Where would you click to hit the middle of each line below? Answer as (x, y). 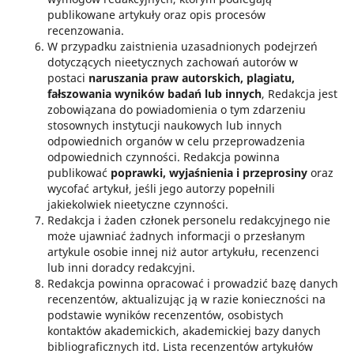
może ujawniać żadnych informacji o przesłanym (176, 236)
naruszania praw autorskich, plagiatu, (191, 78)
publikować (79, 173)
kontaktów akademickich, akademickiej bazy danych (184, 331)
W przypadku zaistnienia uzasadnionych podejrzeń (182, 46)
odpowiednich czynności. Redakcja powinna (163, 157)
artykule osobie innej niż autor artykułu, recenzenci (183, 252)
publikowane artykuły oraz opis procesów (156, 15)
